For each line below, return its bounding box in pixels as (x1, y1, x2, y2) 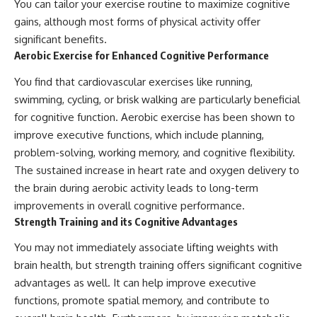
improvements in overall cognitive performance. (14, 198, 245, 212)
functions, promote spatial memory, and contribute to (14, 294, 270, 308)
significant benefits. (14, 33, 107, 47)
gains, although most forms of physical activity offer (14, 15, 260, 29)
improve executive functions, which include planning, (14, 127, 264, 142)
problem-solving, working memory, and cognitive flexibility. (14, 145, 295, 159)
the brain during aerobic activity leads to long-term (14, 180, 258, 195)
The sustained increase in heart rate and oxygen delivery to (14, 163, 299, 177)
